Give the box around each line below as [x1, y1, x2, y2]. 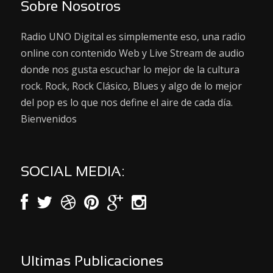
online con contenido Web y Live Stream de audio [21, 46, 244, 60]
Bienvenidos [21, 112, 77, 126]
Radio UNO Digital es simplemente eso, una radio [21, 30, 246, 43]
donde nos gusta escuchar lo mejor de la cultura [21, 63, 239, 76]
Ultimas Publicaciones [21, 255, 163, 269]
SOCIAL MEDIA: [21, 166, 124, 179]
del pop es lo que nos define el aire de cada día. [21, 96, 233, 109]
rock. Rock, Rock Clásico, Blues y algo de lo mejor [21, 79, 242, 93]
